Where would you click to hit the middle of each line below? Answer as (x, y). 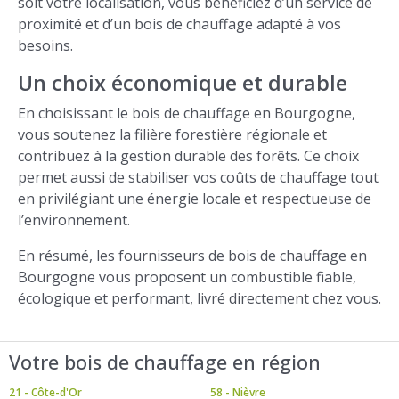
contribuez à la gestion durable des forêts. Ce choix (188, 156)
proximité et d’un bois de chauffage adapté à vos (179, 24)
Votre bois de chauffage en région (165, 362)
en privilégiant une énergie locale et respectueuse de (195, 199)
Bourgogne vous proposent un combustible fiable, (187, 277)
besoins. (45, 45)
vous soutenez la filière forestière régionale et (172, 134)
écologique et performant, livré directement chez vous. (199, 298)
